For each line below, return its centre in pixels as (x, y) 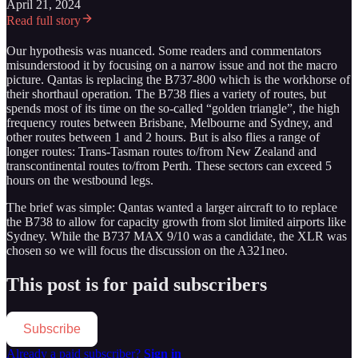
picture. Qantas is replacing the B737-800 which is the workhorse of (178, 79)
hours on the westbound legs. (80, 180)
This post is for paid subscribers (137, 284)
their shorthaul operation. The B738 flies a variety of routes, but (166, 93)
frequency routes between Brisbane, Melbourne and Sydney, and (169, 122)
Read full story (44, 20)
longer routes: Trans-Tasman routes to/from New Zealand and (161, 151)
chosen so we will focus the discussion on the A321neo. (147, 250)
